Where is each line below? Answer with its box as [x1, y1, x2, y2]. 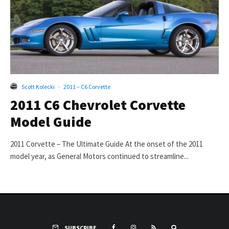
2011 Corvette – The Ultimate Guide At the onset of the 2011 [10, 139, 203, 149]
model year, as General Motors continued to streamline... [10, 151, 189, 161]
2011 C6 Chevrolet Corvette [10, 95, 186, 114]
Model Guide [10, 112, 91, 131]
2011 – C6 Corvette [63, 82, 110, 90]
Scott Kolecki [21, 82, 55, 90]
